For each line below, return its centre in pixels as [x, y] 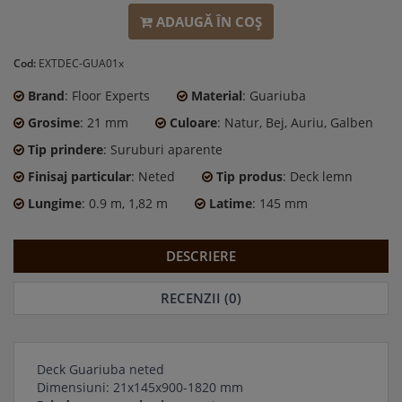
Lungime [55, 204]
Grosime [54, 123]
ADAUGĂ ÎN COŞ [209, 21]
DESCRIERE [201, 256]
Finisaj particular [79, 177]
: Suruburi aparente [163, 150]
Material [217, 96]
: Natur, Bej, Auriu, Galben [295, 123]
